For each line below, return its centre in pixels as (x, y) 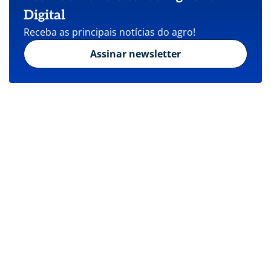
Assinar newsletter (135, 54)
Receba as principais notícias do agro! (109, 32)
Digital (44, 15)
